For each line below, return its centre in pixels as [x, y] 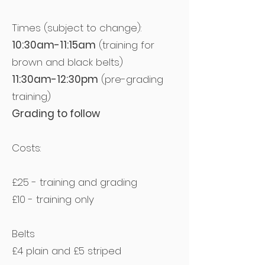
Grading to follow [56, 114]
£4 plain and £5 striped [67, 251]
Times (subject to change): [77, 28]
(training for [125, 45]
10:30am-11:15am [54, 45]
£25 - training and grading [75, 182]
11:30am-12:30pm [55, 79]
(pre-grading [131, 79]
